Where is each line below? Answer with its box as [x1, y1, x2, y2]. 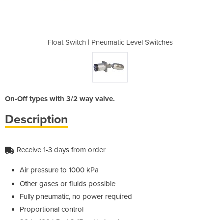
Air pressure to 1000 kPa [20, 165, 99, 174]
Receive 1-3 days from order [17, 145, 106, 154]
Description [5, 111, 68, 127]
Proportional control [20, 205, 83, 214]
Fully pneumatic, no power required [20, 192, 132, 201]
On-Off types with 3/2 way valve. [5, 94, 115, 103]
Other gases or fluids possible [20, 179, 115, 189]
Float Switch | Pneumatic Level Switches [47, 37, 173, 47]
